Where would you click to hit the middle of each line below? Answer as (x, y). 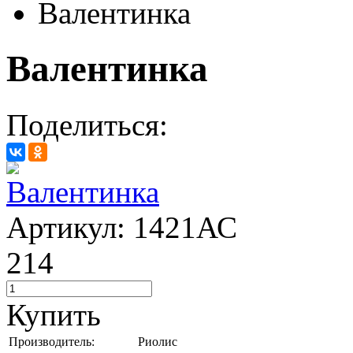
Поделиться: (87, 124)
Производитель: (52, 341)
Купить (54, 314)
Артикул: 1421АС (122, 227)
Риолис (158, 341)
